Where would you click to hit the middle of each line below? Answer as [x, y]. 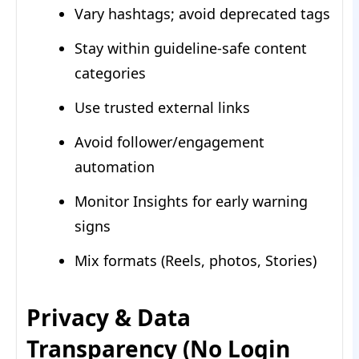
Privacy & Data [109, 318]
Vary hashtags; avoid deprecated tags [202, 14]
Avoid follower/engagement [169, 142]
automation [115, 167]
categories [110, 73]
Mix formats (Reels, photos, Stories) [196, 261]
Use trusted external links [162, 108]
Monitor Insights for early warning [191, 202]
